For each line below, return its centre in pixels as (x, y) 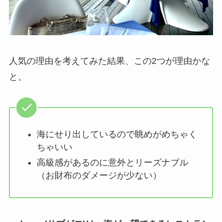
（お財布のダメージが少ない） (99, 175)
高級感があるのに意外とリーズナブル (112, 162)
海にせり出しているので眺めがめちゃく (117, 135)
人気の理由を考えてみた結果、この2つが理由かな (109, 61)
